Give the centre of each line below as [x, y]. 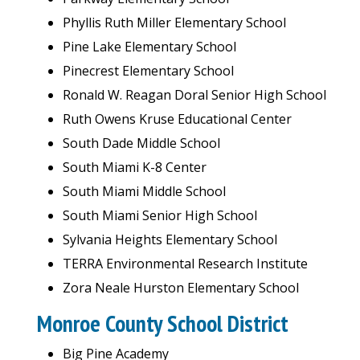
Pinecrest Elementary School [148, 71]
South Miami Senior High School [160, 215]
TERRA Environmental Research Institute [185, 264]
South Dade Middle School [141, 143]
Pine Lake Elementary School [149, 47]
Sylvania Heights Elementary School [170, 239]
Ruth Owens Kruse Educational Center [177, 119]
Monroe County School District [163, 323]
